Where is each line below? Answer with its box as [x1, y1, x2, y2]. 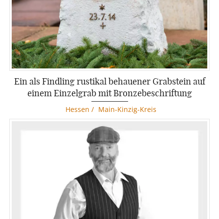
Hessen [65, 104, 89, 114]
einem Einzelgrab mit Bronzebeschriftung [27, 87, 192, 99]
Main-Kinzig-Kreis [98, 104, 156, 114]
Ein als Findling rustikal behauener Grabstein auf [14, 75, 205, 87]
